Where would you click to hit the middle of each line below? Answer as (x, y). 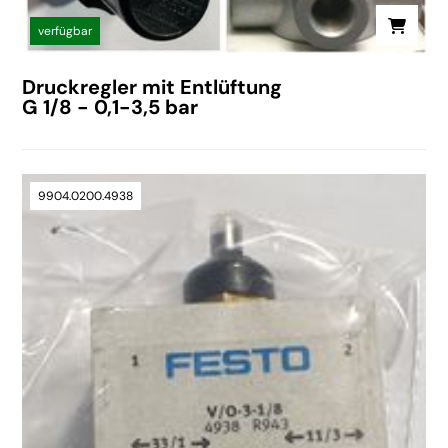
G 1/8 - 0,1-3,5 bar (110, 106)
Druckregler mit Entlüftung (152, 86)
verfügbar (65, 30)
